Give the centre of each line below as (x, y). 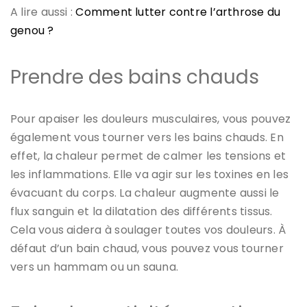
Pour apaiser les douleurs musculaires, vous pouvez (151, 119)
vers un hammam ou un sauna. (95, 267)
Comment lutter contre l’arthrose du (178, 12)
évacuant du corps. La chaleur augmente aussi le (145, 193)
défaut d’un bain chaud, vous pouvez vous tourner (147, 248)
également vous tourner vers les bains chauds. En (147, 137)
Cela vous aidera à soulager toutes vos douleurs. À (148, 230)
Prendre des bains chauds (135, 77)
